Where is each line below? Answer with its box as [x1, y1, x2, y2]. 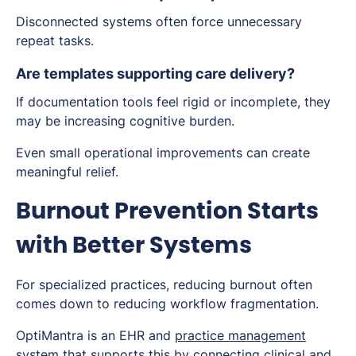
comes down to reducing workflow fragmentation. [16, 296, 319, 312]
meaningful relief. [16, 164, 118, 180]
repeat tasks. [16, 33, 94, 49]
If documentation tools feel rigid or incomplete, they [16, 94, 331, 110]
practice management [175, 327, 306, 344]
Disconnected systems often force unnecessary [16, 14, 302, 30]
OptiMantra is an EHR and [16, 327, 175, 344]
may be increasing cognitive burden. [16, 113, 234, 130]
